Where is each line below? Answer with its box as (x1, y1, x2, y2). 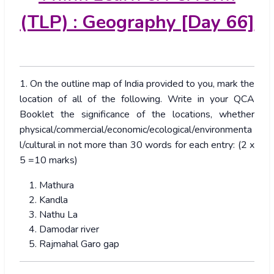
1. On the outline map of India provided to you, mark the (20, 77, 254, 91)
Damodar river (39, 223, 99, 237)
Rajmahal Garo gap (39, 237, 119, 251)
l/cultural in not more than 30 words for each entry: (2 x (20, 138, 254, 152)
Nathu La (39, 208, 78, 222)
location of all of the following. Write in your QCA (20, 92, 254, 106)
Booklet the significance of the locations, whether (20, 108, 254, 122)
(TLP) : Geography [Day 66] (20, 10, 254, 35)
